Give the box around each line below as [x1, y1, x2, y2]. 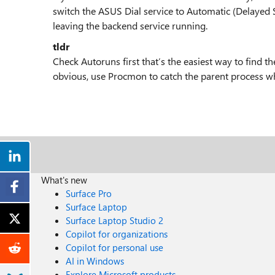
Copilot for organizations [66, 228, 168, 240]
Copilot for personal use [66, 241, 164, 254]
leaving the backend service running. [53, 19, 207, 32]
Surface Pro [66, 187, 112, 199]
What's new [41, 174, 88, 186]
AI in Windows [66, 255, 125, 267]
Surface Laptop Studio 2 [66, 214, 164, 227]
